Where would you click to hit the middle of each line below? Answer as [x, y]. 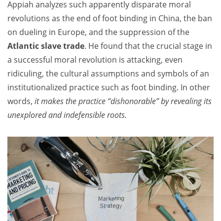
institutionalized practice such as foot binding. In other [109, 87]
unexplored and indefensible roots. [67, 115]
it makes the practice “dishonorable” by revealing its [122, 101]
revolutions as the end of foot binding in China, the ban [110, 18]
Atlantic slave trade [46, 46]
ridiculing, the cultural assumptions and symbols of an [108, 74]
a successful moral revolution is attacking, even [95, 60]
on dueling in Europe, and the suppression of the [98, 32]
